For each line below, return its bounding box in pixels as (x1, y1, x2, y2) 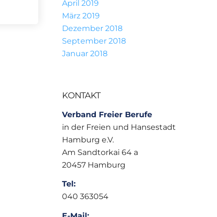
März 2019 (62, 11, 100, 20)
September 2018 (62, 36, 126, 46)
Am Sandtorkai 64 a (62, 147, 138, 157)
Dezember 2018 (62, 24, 123, 33)
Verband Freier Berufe (62, 109, 152, 119)
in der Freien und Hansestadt (62, 122, 176, 132)
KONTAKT (62, 90, 100, 100)
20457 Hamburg (62, 160, 125, 170)
